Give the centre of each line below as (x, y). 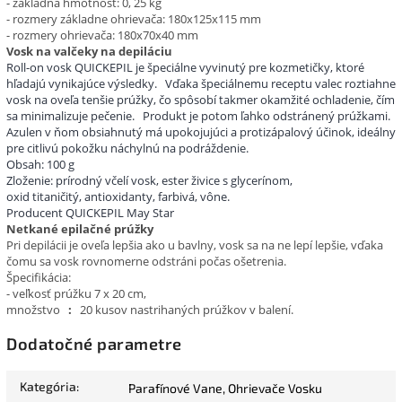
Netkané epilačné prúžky (80, 228)
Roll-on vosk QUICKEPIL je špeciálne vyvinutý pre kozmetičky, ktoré (185, 67)
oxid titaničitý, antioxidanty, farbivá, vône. (118, 196)
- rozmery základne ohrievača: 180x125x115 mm (134, 18)
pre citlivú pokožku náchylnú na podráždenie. (127, 148)
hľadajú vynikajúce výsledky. (83, 83)
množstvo (35, 309)
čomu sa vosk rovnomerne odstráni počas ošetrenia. (146, 261)
